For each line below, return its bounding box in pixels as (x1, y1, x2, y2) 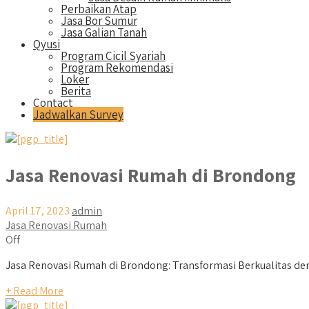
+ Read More (6, 283, 63, 299)
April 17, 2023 (6, 203, 70, 219)
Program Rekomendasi (61, 60, 173, 75)
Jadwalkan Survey (33, 107, 123, 122)
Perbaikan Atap (61, 1, 137, 17)
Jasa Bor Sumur (61, 13, 137, 28)
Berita (61, 83, 91, 99)
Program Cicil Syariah (61, 48, 166, 63)
